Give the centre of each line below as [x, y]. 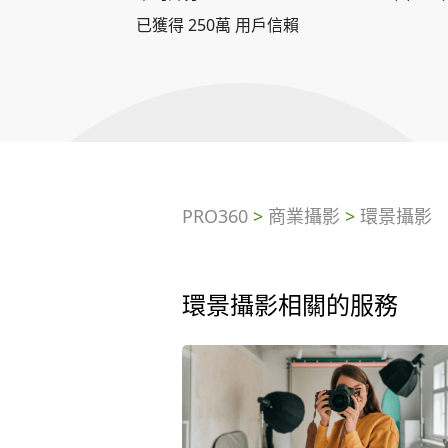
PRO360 [214, 216]
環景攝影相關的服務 [289, 307]
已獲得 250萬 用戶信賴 [217, 25]
